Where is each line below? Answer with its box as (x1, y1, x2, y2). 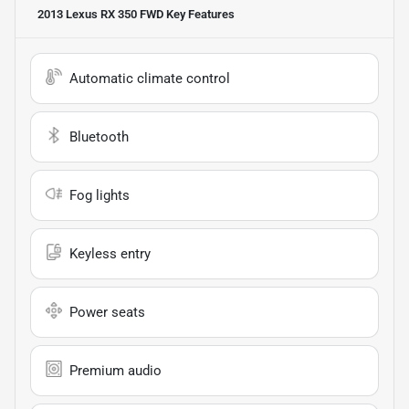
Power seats (69, 303, 145, 320)
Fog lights (69, 186, 130, 204)
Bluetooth (69, 128, 129, 145)
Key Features (163, 6, 235, 21)
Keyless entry (69, 245, 151, 262)
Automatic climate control (69, 69, 230, 87)
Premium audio (69, 362, 162, 379)
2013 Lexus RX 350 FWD (37, 6, 163, 21)
